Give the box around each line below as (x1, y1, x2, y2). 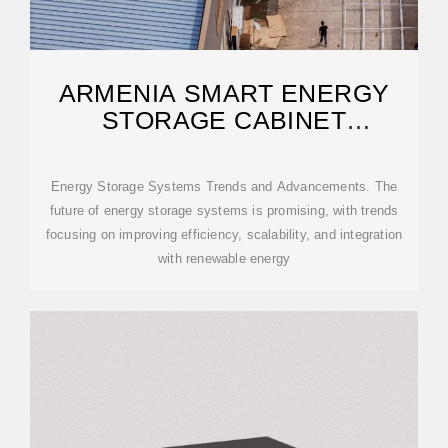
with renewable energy (157, 251, 291, 266)
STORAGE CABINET (102, 106, 346, 134)
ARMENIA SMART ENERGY (58, 79, 390, 107)
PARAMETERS (136, 133, 312, 161)
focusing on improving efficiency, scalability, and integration (45, 227, 403, 242)
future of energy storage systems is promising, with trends (49, 203, 399, 218)
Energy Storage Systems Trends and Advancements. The (50, 179, 398, 194)
